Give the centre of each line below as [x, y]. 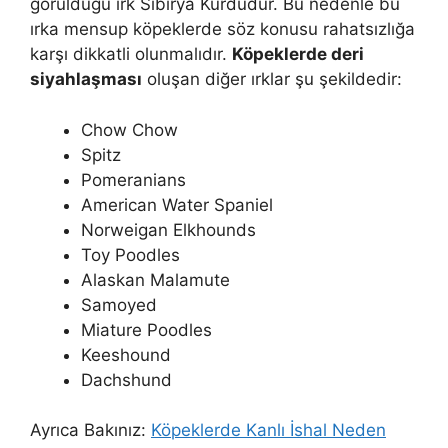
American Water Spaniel [177, 204]
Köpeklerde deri [298, 54]
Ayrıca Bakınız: [90, 430]
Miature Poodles [146, 329]
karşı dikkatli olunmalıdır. [131, 54]
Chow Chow [129, 129]
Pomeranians [133, 179]
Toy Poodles [130, 254]
